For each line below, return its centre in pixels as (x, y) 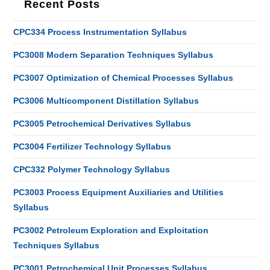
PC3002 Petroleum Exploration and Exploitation (111, 230)
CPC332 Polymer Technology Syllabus (92, 169)
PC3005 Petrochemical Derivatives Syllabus (102, 124)
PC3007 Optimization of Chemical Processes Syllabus (124, 78)
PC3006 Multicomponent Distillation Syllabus (106, 101)
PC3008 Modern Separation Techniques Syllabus (114, 55)
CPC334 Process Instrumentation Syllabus (100, 32)
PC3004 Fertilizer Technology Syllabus (93, 146)
